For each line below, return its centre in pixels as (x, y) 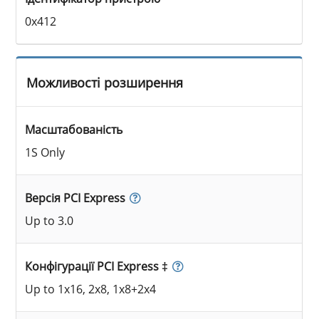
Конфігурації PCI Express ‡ (97, 266)
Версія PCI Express (75, 198)
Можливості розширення (105, 83)
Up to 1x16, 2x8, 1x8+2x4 (91, 289)
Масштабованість (74, 129)
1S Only (45, 152)
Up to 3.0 (49, 220)
